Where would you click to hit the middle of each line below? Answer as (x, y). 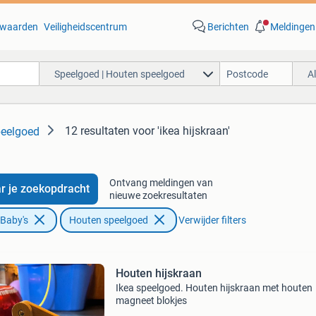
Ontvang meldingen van (161, 183)
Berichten (228, 27)
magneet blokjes (151, 300)
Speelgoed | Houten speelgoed (119, 74)
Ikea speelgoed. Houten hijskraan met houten (214, 288)
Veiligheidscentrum (85, 27)
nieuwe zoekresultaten (158, 195)
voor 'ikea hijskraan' (181, 131)
